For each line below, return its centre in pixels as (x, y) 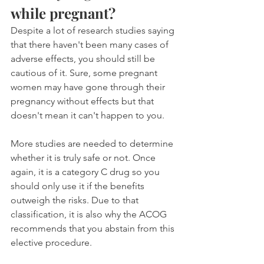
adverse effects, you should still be (84, 58)
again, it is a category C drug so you (86, 171)
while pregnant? (63, 13)
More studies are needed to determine (93, 143)
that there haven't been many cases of (91, 44)
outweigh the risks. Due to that (76, 200)
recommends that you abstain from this (94, 228)
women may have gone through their (89, 87)
